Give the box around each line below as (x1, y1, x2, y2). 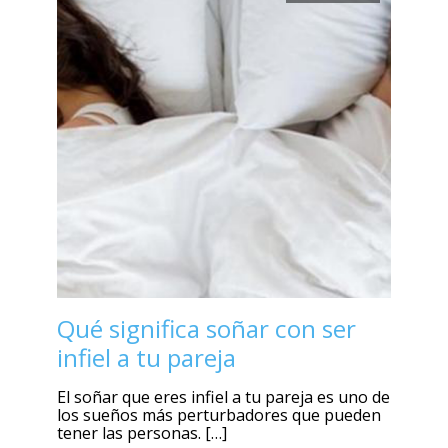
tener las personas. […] (56, 422, 227, 445)
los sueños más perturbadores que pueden (56, 404, 381, 427)
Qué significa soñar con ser (56, 312, 356, 346)
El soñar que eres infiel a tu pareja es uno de (56, 386, 390, 409)
